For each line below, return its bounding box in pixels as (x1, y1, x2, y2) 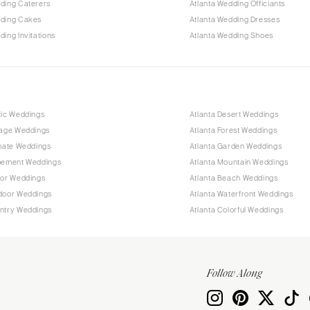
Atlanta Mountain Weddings (189, 158, 289, 166)
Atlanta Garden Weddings (189, 142, 282, 150)
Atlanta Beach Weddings (189, 174, 278, 182)
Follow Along (207, 266, 262, 281)
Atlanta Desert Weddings (189, 110, 279, 118)
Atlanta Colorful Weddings (189, 206, 284, 214)
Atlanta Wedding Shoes (189, 31, 273, 39)
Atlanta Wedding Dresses (189, 15, 280, 24)
